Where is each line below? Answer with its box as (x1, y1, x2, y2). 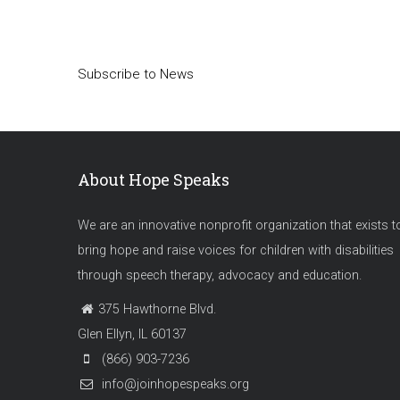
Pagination (78, 16, 167, 38)
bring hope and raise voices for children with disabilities (78, 243, 394, 259)
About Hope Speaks (78, 169, 229, 191)
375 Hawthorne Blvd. (98, 302, 216, 318)
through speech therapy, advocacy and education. (78, 268, 362, 284)
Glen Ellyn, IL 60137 (78, 327, 187, 343)
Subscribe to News (78, 66, 194, 83)
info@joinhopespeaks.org (98, 377, 249, 393)
